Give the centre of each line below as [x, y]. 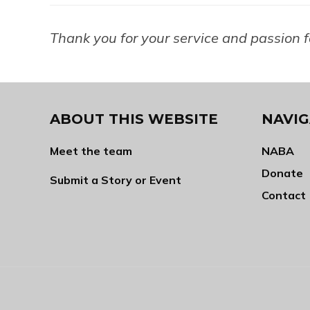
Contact [284, 195]
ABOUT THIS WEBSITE [134, 119]
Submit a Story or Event [116, 180]
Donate [282, 173]
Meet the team [91, 151]
